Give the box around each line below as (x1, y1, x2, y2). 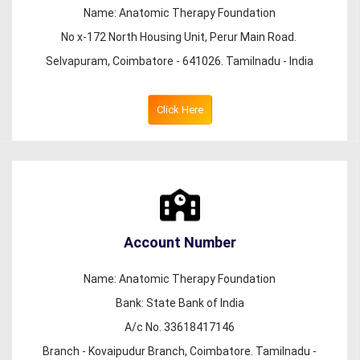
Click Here (156, 104, 203, 116)
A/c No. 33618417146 (125, 321, 235, 333)
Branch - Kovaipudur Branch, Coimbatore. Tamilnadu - (43, 345, 317, 358)
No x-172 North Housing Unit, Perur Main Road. (60, 31, 299, 43)
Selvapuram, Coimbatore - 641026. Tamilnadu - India (46, 55, 313, 67)
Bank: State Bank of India (115, 297, 244, 309)
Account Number (123, 234, 236, 251)
